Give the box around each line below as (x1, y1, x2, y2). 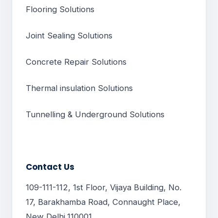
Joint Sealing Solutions (26, 31, 112, 41)
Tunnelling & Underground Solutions (26, 109, 164, 120)
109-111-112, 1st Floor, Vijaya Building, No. (26, 182, 182, 193)
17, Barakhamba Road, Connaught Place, (26, 197, 181, 207)
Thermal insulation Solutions (26, 83, 133, 93)
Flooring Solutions (26, 4, 94, 15)
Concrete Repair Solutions (26, 57, 127, 67)
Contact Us (26, 161, 74, 173)
